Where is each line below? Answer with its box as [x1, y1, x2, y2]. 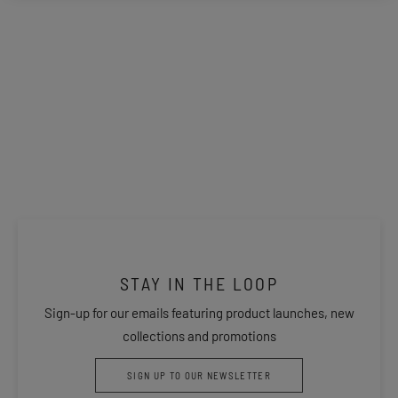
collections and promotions [122, 328, 276, 344]
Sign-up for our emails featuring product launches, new [44, 305, 354, 321]
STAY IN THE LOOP [119, 273, 279, 294]
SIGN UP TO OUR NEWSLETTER [127, 370, 271, 381]
